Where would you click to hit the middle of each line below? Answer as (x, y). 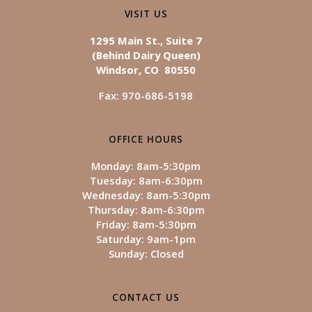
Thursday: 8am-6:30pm (146, 210)
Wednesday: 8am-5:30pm (146, 195)
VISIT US (146, 14)
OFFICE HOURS (146, 139)
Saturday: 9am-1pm (146, 239)
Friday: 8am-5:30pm (146, 224)
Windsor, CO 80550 (146, 70)
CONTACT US (146, 297)
